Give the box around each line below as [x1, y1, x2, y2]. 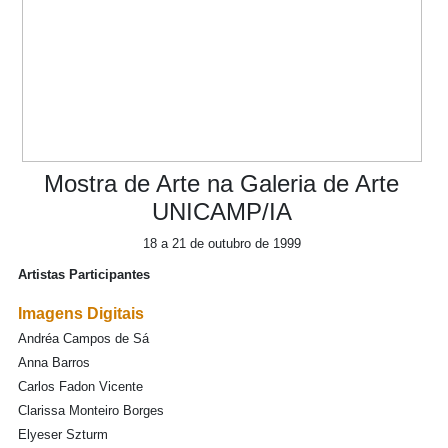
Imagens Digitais [18, 305, 144, 322]
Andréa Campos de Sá [18, 331, 149, 346]
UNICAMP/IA [151, 198, 292, 225]
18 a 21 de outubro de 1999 [142, 236, 301, 251]
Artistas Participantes [18, 267, 150, 282]
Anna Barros [18, 355, 90, 370]
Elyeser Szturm [18, 427, 108, 442]
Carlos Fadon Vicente [18, 379, 143, 394]
